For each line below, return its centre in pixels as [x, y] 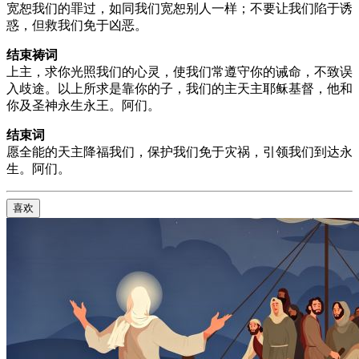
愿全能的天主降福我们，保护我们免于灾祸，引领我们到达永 [179, 151]
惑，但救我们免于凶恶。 [77, 25]
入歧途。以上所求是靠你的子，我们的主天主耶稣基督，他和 [179, 88]
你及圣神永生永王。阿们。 [83, 105]
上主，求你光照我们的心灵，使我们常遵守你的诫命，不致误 [179, 71]
